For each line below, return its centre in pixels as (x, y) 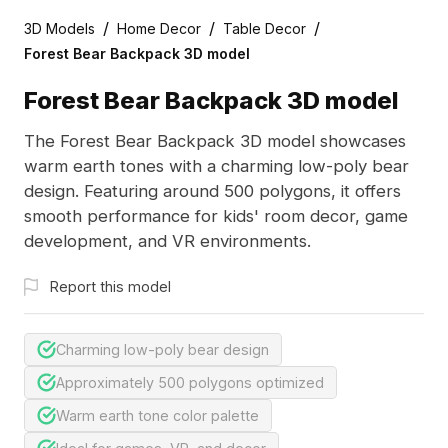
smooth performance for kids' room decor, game (215, 216)
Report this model (110, 286)
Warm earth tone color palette (158, 415)
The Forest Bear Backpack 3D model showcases (214, 141)
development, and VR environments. (167, 241)
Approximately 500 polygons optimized (190, 382)
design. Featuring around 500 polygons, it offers (212, 191)
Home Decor (158, 28)
